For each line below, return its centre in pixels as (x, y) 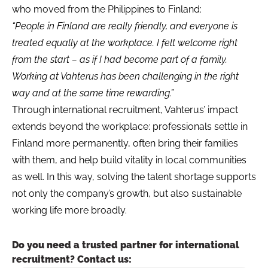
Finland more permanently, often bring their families (125, 144)
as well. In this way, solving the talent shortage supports (134, 177)
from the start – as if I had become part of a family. (120, 60)
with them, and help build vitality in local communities (129, 160)
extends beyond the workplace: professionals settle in (130, 127)
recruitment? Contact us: (72, 260)
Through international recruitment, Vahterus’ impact (125, 110)
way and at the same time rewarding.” (93, 93)
